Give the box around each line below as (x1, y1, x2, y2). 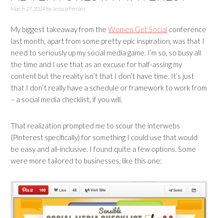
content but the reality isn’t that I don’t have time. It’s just (11, 72, 195, 80)
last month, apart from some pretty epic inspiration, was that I (11, 36, 205, 45)
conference (167, 25, 207, 34)
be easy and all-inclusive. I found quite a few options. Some (11, 145, 197, 153)
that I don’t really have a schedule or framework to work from (11, 83, 207, 92)
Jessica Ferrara (53, 5, 85, 12)
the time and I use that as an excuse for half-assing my (11, 60, 182, 69)
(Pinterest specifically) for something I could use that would (11, 133, 198, 142)
